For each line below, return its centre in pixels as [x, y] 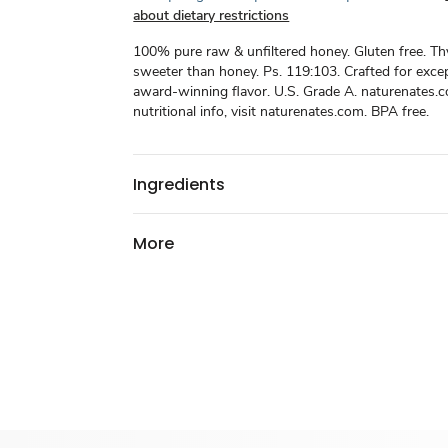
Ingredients [179, 184]
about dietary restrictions [211, 15]
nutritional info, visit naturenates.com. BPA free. [281, 111]
